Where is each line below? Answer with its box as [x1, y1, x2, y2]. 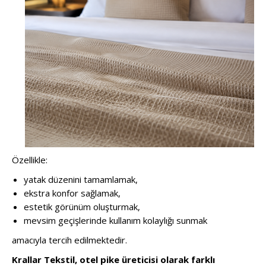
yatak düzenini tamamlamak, [24, 173, 138, 185]
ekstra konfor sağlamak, [24, 186, 121, 199]
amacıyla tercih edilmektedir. [12, 233, 127, 246]
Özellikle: [12, 153, 47, 166]
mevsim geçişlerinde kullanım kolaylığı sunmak [24, 214, 207, 226]
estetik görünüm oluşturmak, [24, 200, 140, 213]
